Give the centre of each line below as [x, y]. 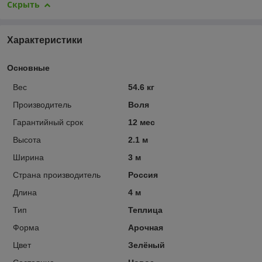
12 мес [141, 122]
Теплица [145, 210]
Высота [27, 139]
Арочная [145, 227]
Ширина [28, 157]
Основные [28, 68]
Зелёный [146, 245]
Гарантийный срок [48, 122]
